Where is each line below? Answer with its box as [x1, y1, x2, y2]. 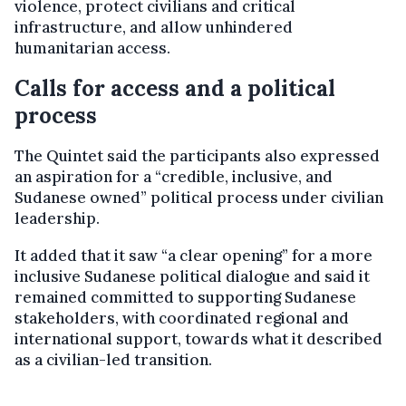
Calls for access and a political [14, 73, 335, 102]
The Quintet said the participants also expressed [14, 145, 380, 166]
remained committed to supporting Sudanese [14, 286, 356, 307]
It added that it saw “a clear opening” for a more [14, 245, 372, 266]
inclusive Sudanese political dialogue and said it [14, 266, 370, 286]
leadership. [14, 208, 100, 228]
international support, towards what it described [14, 328, 382, 349]
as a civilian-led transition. [14, 349, 212, 370]
